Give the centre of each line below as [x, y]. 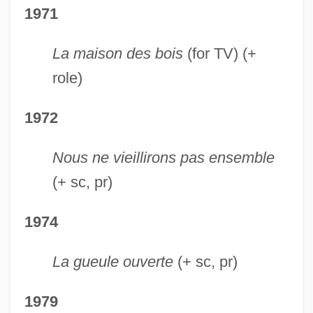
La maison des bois [117, 54]
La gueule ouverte [112, 262]
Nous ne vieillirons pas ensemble [163, 158]
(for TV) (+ [219, 54]
